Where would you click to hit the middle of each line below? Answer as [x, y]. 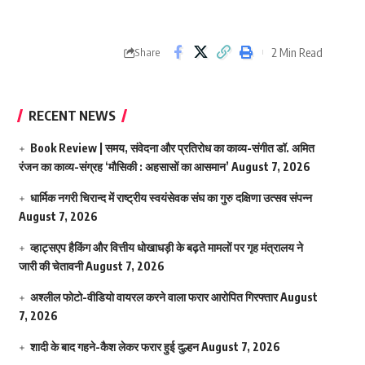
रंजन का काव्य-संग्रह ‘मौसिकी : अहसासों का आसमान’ [123, 167]
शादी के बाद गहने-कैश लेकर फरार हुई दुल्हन [114, 347]
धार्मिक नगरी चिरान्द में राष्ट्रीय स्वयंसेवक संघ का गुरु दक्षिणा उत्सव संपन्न [171, 198]
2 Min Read [297, 52]
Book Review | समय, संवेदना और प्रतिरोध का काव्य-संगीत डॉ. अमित [172, 148]
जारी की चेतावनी [51, 266]
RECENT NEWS [72, 116]
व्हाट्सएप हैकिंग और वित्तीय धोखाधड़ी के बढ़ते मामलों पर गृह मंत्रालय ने [166, 248]
